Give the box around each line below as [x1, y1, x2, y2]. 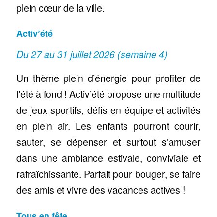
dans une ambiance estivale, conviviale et [16, 151, 201, 165]
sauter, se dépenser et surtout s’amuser [16, 135, 201, 149]
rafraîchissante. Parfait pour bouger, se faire [16, 167, 201, 181]
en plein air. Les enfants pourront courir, [16, 119, 201, 133]
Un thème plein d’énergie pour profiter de [16, 71, 201, 85]
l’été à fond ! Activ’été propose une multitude [16, 87, 201, 101]
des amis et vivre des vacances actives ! [16, 183, 185, 197]
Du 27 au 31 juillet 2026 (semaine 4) [16, 47, 168, 61]
